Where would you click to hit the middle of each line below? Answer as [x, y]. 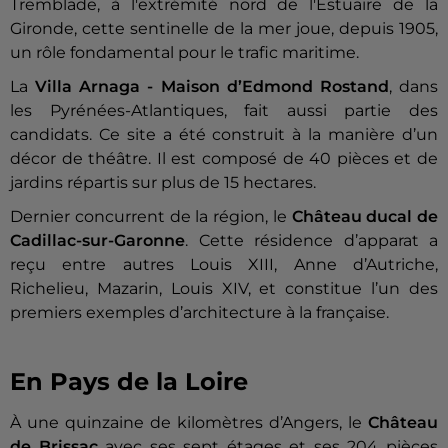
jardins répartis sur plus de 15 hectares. [163, 183]
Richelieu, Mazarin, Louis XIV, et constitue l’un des [224, 289]
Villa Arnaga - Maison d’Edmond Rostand [212, 87]
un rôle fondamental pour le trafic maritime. [184, 53]
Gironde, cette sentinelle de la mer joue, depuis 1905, [224, 29]
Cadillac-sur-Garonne [97, 241]
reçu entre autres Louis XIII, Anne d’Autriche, [224, 265]
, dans [413, 87]
